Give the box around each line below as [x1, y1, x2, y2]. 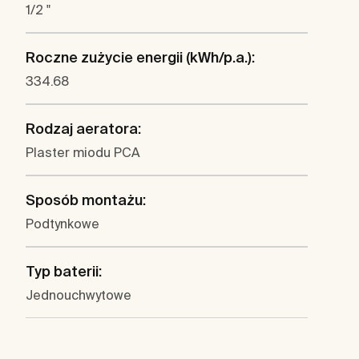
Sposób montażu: [26, 192, 146, 209]
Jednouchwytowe [26, 288, 131, 303]
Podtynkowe [26, 216, 99, 232]
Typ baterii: [26, 263, 102, 280]
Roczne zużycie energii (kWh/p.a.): [26, 49, 255, 67]
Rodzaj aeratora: [26, 120, 141, 138]
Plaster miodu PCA [26, 145, 140, 160]
